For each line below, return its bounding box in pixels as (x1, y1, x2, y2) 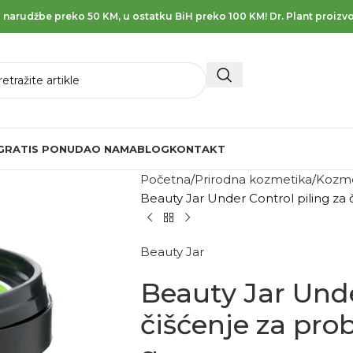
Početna (139, 172, 191, 187)
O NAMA (91, 143, 137, 155)
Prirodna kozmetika (194, 172, 312, 187)
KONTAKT (169, 143, 225, 155)
